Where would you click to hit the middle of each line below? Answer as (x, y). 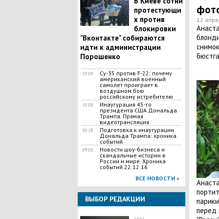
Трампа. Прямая (121, 116)
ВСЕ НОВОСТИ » (157, 178)
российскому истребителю (136, 97)
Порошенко (100, 56)
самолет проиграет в (129, 85)
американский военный (132, 79)
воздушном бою (122, 91)
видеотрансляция (124, 122)
